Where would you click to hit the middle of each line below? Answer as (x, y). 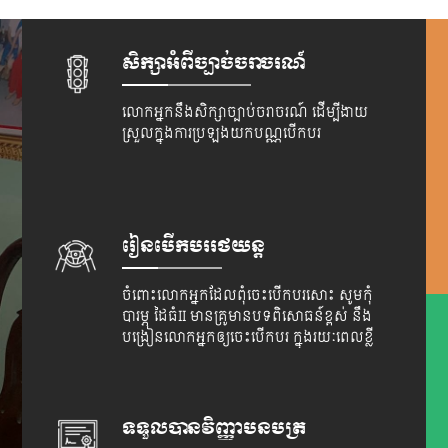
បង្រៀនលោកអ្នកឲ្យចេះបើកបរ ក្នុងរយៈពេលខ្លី (248, 336)
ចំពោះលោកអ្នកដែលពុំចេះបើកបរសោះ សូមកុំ (248, 294)
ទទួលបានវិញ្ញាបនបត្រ (214, 429)
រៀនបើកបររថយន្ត (194, 246)
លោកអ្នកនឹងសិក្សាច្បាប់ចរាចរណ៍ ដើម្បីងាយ (245, 112)
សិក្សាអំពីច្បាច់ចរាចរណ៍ (214, 63)
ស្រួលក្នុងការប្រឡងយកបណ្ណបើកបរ (222, 133)
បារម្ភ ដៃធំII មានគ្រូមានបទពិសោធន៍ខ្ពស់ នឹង (247, 315)
